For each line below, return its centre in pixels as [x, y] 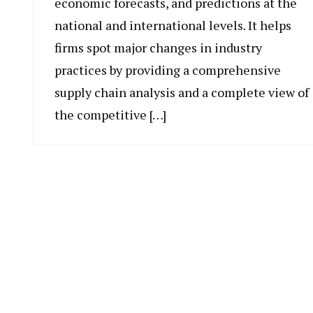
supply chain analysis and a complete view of [182, 93]
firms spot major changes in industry [158, 48]
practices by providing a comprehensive [168, 70]
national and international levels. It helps [173, 26]
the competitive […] [110, 115]
